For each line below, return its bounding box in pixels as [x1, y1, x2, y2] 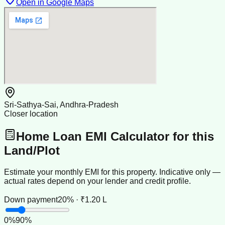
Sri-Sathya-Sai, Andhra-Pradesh [4, 100, 119, 109]
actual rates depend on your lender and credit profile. [4, 176, 191, 185]
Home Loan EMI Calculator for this [16, 129, 214, 143]
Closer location [4, 109, 58, 118]
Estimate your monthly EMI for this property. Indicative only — [4, 167, 220, 176]
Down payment [4, 195, 58, 204]
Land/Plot [4, 143, 60, 157]
